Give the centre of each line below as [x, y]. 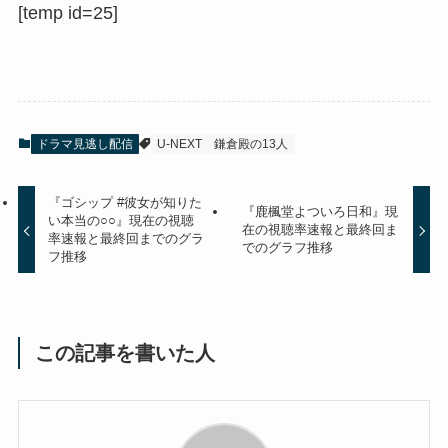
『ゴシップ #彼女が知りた [125, 203]
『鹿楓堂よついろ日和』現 [319, 212]
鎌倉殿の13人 [250, 143]
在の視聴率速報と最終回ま [319, 230]
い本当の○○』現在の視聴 [121, 221]
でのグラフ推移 [287, 248]
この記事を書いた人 [125, 353]
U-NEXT [179, 143]
